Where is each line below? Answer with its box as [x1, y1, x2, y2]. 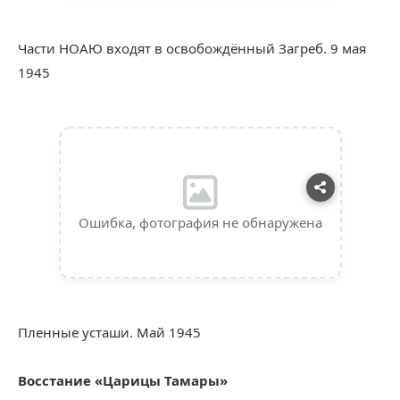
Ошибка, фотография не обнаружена [78, 213, 322, 231]
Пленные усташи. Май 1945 [18, 323, 201, 341]
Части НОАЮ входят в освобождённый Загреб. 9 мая [18, 39, 366, 57]
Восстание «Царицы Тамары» [18, 371, 228, 389]
